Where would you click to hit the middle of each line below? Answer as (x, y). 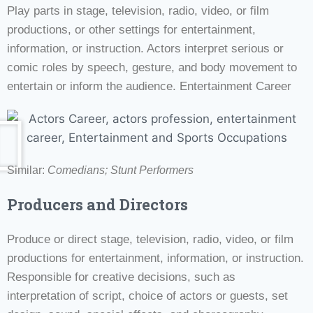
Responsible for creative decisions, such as (121, 277)
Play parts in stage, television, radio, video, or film (138, 10)
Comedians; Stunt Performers (121, 170)
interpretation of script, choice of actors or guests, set (147, 296)
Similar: (27, 170)
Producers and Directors (97, 204)
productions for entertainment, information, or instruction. (155, 258)
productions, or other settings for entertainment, (131, 29)
